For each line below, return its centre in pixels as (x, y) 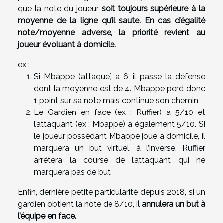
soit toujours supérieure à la (153, 8)
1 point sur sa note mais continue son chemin (116, 100)
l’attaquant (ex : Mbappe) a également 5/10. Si (119, 124)
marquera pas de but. (73, 172)
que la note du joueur (60, 8)
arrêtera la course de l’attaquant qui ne (119, 160)
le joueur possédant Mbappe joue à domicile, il (119, 136)
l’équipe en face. (47, 216)
